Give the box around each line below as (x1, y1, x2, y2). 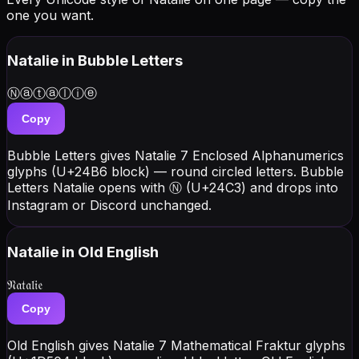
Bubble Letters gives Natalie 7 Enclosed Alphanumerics (7, 147, 344, 164)
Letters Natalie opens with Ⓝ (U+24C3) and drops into (7, 179, 338, 196)
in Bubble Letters (62, 51, 183, 71)
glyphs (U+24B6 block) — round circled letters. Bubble (7, 163, 344, 180)
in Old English (62, 242, 159, 261)
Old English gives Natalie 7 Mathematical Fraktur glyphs (7, 337, 345, 353)
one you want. (6, 6, 94, 23)
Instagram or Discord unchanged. (7, 197, 212, 214)
